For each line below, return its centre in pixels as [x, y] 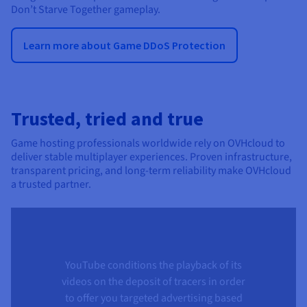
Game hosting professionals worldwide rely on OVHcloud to [148, 143]
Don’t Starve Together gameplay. [86, 9]
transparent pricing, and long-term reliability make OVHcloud [151, 170]
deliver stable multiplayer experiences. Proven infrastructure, [151, 157]
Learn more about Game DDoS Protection [124, 45]
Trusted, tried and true [107, 118]
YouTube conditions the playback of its [153, 265]
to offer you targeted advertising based [153, 298]
